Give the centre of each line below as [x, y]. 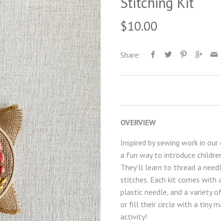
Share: [130, 55]
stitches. [135, 179]
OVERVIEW [138, 122]
